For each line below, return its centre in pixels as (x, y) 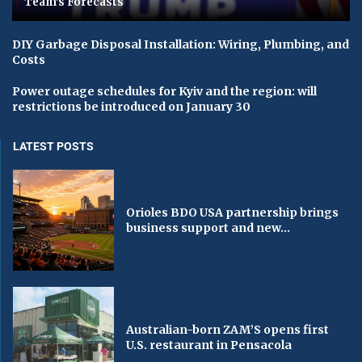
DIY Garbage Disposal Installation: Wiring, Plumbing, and (181, 45)
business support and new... (208, 227)
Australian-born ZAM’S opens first (228, 329)
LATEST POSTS (53, 147)
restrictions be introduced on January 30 (131, 107)
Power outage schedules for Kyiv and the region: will (164, 92)
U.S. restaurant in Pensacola (209, 345)
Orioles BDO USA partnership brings (233, 212)
